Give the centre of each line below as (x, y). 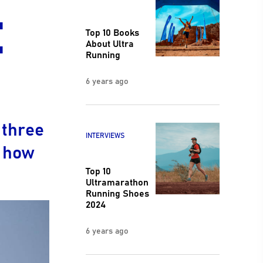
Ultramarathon (117, 181)
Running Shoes (117, 192)
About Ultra (109, 43)
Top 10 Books (112, 32)
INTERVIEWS (105, 135)
